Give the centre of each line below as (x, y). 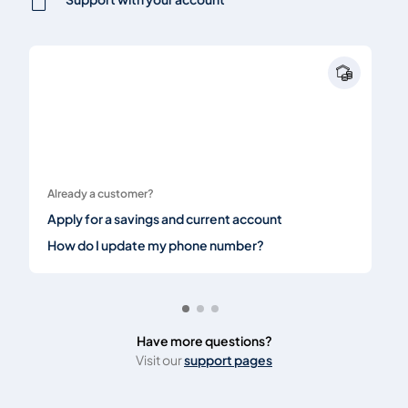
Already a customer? (101, 193)
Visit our (160, 359)
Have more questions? (204, 340)
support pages (228, 359)
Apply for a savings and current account (165, 218)
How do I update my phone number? (156, 245)
